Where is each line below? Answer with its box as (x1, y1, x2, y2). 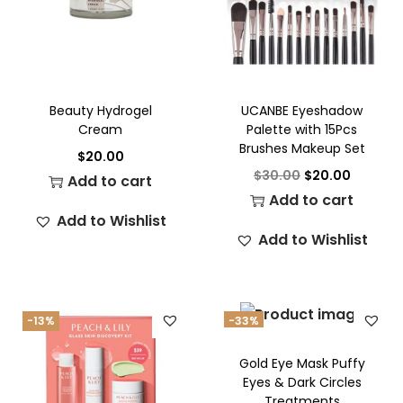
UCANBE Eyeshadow (241, 101, 363, 120)
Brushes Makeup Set (238, 139, 365, 157)
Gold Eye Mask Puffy (238, 354, 365, 373)
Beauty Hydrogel (49, 101, 152, 120)
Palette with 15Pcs (246, 120, 358, 139)
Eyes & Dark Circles (242, 373, 362, 392)
